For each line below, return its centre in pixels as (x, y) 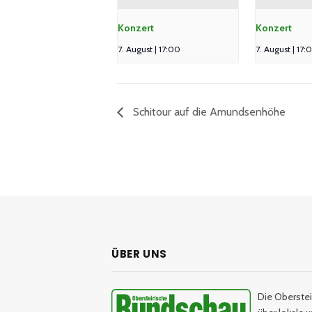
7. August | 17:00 (149, 49)
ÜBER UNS (139, 254)
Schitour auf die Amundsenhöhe (208, 112)
